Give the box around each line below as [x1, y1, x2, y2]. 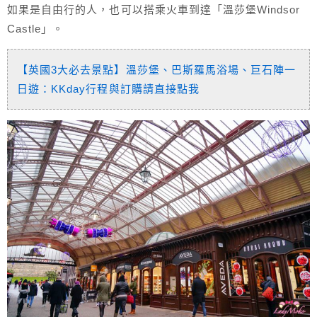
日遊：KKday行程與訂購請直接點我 [17, 82, 200, 95]
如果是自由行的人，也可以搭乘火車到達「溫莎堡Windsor [7, 3, 301, 16]
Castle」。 [7, 22, 64, 35]
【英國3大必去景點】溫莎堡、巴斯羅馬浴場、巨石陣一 [17, 63, 296, 76]
